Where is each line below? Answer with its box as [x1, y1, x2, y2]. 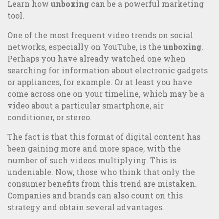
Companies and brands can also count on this [7, 190, 183, 201]
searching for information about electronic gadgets [7, 65, 208, 76]
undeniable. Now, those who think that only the [7, 167, 195, 177]
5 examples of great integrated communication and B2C [15, 172, 185, 182]
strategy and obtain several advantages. [7, 202, 164, 213]
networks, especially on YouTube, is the [7, 42, 163, 52]
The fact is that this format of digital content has [7, 131, 200, 142]
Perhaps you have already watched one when [7, 53, 186, 64]
